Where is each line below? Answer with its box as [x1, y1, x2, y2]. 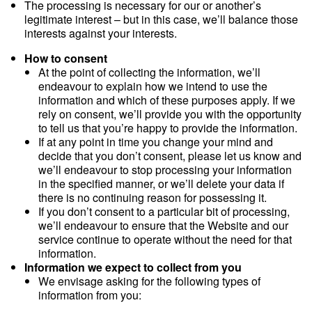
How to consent [24, 50, 107, 66]
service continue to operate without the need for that [38, 231, 292, 247]
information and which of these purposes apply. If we [38, 92, 295, 108]
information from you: [38, 287, 141, 303]
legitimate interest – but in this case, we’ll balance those [24, 11, 298, 27]
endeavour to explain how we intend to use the [38, 78, 267, 94]
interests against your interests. [24, 25, 177, 41]
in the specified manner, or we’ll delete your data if [38, 175, 284, 192]
